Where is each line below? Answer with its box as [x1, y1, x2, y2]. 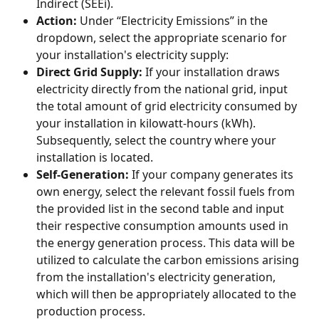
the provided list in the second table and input [36, 201, 287, 217]
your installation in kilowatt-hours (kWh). [36, 115, 258, 132]
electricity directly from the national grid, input [36, 81, 291, 98]
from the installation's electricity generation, [36, 269, 278, 286]
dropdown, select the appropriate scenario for [36, 30, 290, 46]
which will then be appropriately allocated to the [36, 286, 299, 303]
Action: [36, 13, 77, 29]
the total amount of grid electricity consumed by [36, 98, 300, 115]
